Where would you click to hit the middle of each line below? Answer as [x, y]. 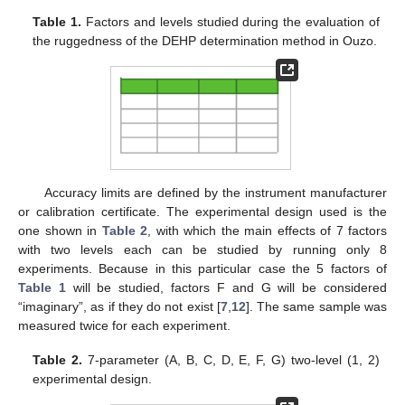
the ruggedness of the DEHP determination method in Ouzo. [205, 40]
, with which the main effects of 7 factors [267, 230]
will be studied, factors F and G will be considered [226, 287]
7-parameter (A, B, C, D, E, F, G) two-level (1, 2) [231, 359]
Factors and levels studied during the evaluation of [231, 21]
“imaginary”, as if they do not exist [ [119, 306]
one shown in [60, 230]
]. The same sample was [316, 306]
